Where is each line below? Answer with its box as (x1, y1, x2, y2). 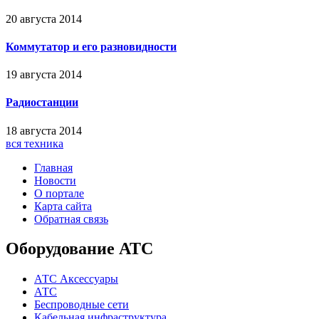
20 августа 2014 (6, 12, 82, 25)
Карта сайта (34, 199, 92, 212)
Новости (34, 174, 76, 187)
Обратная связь (34, 212, 108, 225)
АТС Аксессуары (34, 273, 118, 286)
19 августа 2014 (6, 68, 82, 81)
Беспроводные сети (34, 298, 129, 311)
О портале (34, 187, 84, 199)
